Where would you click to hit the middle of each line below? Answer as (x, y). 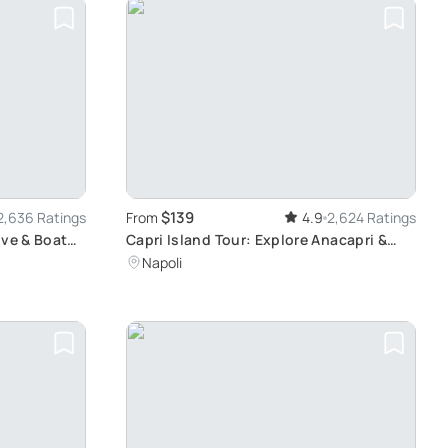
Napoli (162, 263)
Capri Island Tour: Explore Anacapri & (256, 240)
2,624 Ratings (371, 218)
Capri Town (165, 261)
